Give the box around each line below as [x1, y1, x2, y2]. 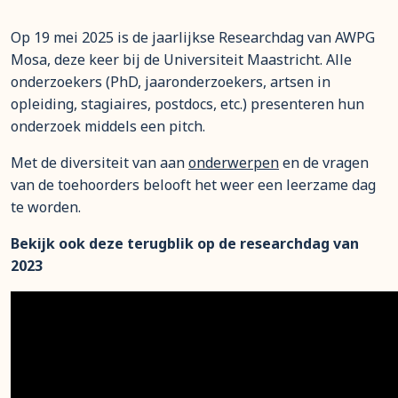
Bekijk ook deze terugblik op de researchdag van [11, 234, 359, 253]
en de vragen [279, 153, 369, 172]
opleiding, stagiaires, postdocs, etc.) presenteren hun [11, 94, 364, 114]
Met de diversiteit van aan [11, 153, 188, 172]
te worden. [11, 197, 81, 217]
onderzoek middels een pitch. [11, 116, 205, 136]
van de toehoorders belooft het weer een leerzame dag [11, 175, 376, 195]
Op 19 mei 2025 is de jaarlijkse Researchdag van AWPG [11, 28, 375, 47]
